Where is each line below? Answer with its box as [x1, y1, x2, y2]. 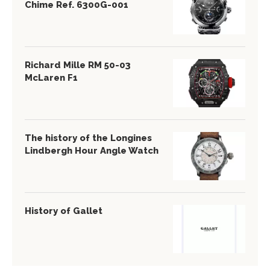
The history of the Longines [25, 133, 152, 143]
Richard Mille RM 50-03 [25, 60, 131, 71]
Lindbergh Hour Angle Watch [25, 145, 159, 156]
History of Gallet [25, 206, 102, 216]
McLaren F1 [25, 72, 78, 83]
